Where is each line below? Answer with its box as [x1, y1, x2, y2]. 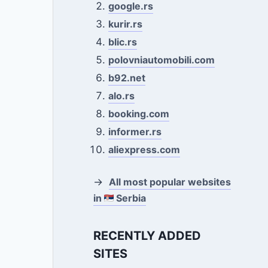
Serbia [113, 191, 146, 204]
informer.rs [108, 126, 162, 138]
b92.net [108, 72, 146, 84]
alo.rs [108, 90, 135, 102]
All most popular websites [108, 175, 231, 188]
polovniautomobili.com [108, 54, 215, 66]
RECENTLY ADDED [93, 228, 201, 243]
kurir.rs [108, 18, 143, 30]
